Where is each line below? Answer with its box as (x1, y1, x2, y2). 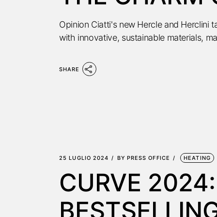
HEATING (184, 155, 211, 161)
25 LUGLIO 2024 (59, 155, 109, 161)
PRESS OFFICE (126, 155, 170, 161)
